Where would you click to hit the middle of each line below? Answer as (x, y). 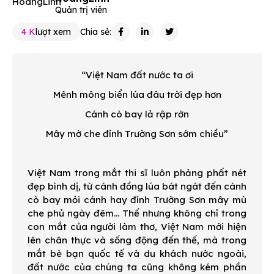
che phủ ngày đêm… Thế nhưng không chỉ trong (137, 213)
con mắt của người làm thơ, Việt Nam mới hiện (137, 226)
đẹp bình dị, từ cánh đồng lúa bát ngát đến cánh (137, 186)
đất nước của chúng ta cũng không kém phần (137, 267)
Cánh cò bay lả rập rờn (137, 114)
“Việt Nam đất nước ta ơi (137, 75)
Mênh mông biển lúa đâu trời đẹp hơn (137, 94)
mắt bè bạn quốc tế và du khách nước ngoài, (137, 253)
